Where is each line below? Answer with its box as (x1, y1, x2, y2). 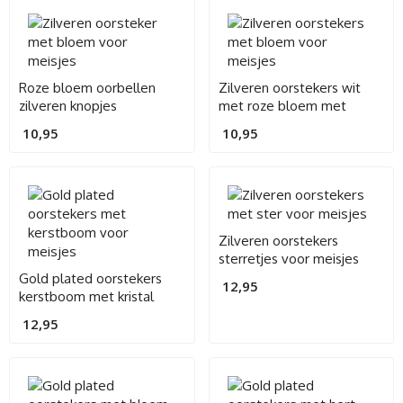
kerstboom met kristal (19, 287, 154, 305)
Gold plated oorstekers (19, 269, 162, 287)
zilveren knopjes (19, 96, 117, 114)
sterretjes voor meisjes (218, 249, 359, 267)
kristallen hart (218, 114, 301, 132)
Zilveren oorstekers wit (218, 78, 361, 96)
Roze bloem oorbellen (19, 78, 156, 96)
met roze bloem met (218, 96, 346, 114)
